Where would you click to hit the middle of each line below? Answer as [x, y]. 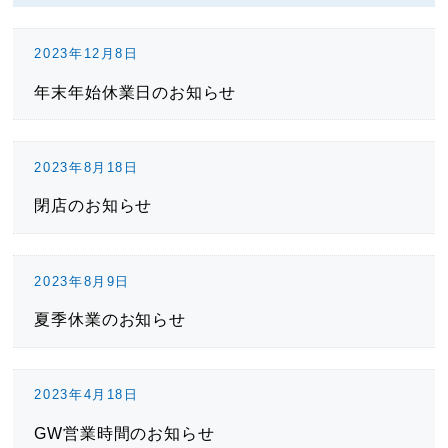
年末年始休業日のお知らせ [135, 91]
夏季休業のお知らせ [110, 318]
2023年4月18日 [86, 395]
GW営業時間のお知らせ [124, 432]
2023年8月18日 [86, 167]
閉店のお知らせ [93, 205]
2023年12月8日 [86, 54]
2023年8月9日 [82, 281]
